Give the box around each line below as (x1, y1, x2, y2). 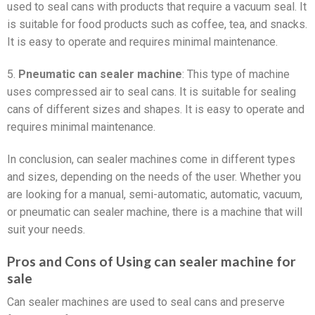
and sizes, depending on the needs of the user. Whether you (7, 169, 301, 184)
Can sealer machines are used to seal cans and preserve (7, 295, 285, 309)
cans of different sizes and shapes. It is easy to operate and (7, 103, 304, 117)
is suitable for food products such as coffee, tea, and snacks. (7, 18, 307, 32)
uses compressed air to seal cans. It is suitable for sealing (7, 85, 296, 99)
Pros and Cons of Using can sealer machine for (7, 252, 296, 269)
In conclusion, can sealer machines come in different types (7, 152, 295, 166)
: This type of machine (182, 67, 290, 82)
